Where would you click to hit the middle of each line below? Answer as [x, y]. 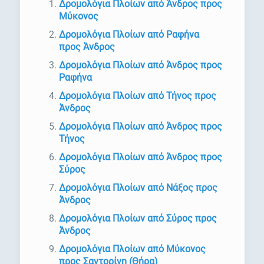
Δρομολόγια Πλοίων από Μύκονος [132, 249]
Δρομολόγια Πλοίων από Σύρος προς [138, 219]
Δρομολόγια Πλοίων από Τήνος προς [137, 96]
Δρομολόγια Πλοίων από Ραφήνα [129, 35]
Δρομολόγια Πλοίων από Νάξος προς [138, 188]
